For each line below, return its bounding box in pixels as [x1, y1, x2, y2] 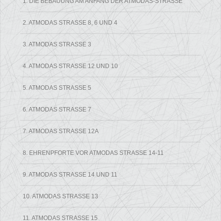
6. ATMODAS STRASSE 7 [23, 106, 88, 113]
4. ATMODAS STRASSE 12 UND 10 [23, 63, 115, 70]
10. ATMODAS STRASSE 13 [23, 193, 95, 200]
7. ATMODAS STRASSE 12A [23, 128, 95, 135]
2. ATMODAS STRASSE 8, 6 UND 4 [23, 19, 114, 27]
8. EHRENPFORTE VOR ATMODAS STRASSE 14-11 [23, 149, 161, 157]
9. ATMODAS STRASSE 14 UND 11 [23, 171, 114, 179]
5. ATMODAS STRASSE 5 [23, 84, 88, 92]
